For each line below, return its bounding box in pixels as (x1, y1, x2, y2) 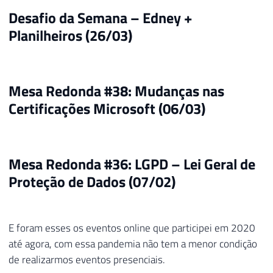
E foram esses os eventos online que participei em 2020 (9, 219, 255, 236)
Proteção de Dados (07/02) (9, 170, 175, 193)
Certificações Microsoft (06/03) (9, 97, 205, 119)
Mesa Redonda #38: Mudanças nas (9, 79, 224, 102)
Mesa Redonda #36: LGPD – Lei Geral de (9, 152, 255, 175)
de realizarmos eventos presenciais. (9, 251, 165, 268)
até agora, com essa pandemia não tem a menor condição (9, 235, 257, 252)
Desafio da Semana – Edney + (9, 6, 192, 29)
